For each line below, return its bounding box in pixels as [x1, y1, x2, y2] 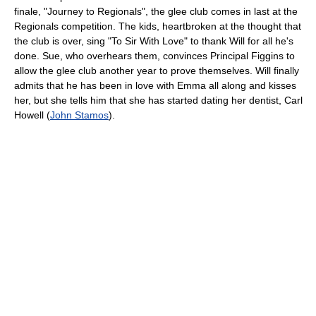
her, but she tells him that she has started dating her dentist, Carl [14, 94, 303, 106]
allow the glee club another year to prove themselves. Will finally [14, 64, 299, 76]
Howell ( [14, 109, 50, 121]
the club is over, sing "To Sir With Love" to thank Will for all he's [14, 35, 293, 47]
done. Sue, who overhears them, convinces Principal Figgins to [14, 49, 295, 61]
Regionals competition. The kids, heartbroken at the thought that [14, 20, 301, 32]
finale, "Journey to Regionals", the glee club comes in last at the [14, 5, 298, 17]
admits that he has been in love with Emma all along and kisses [14, 79, 296, 91]
